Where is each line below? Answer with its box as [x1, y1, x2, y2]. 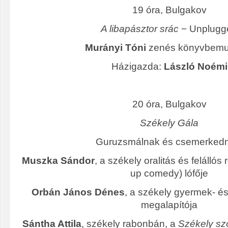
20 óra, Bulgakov [132, 99, 207, 110]
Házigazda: [111, 61, 164, 72]
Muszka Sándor [21, 155, 95, 166]
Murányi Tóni [85, 42, 146, 53]
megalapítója [141, 199, 197, 211]
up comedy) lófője [130, 168, 208, 179]
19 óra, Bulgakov [132, 5, 207, 16]
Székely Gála [140, 118, 198, 129]
